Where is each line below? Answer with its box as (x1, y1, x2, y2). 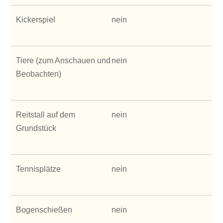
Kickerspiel (16, 15, 56, 24)
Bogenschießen (16, 205, 73, 214)
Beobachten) (16, 69, 62, 78)
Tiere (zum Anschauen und (16, 56, 111, 65)
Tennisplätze (16, 164, 61, 173)
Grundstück (16, 123, 57, 132)
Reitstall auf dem (16, 110, 76, 119)
